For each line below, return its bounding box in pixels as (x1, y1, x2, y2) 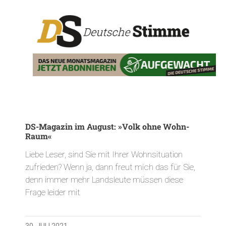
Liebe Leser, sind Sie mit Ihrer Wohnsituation (25, 149, 183, 159)
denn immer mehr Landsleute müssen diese (25, 174, 183, 185)
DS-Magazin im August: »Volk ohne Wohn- (25, 121, 189, 132)
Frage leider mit (25, 187, 80, 197)
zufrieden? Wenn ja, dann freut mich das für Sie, (25, 161, 195, 172)
